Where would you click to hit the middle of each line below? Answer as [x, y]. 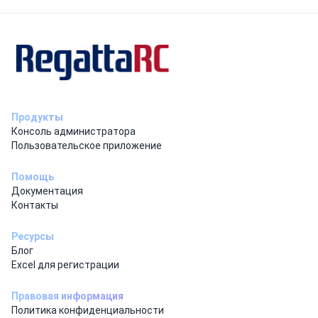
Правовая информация [67, 296]
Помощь [33, 176]
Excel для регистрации [65, 264]
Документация [47, 191]
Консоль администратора [73, 131]
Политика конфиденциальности [88, 310]
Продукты [37, 117]
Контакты [35, 205]
